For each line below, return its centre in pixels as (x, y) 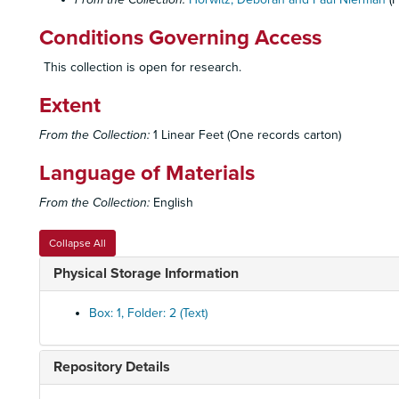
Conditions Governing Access (180, 38)
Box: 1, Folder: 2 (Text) (148, 313)
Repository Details (112, 367)
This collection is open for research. (142, 67)
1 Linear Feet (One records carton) (245, 135)
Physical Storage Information (146, 273)
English (171, 203)
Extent (70, 106)
